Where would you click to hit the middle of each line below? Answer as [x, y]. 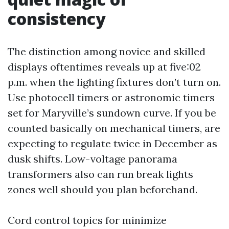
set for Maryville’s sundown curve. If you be [112, 113]
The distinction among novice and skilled [107, 52]
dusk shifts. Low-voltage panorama [93, 159]
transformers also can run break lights [100, 174]
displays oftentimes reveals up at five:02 [104, 67]
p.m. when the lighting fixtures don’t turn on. [114, 82]
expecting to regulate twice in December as [112, 144]
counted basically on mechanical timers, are [114, 128]
